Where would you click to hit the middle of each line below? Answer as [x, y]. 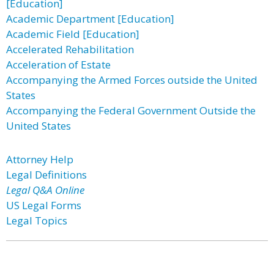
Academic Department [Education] [90, 19]
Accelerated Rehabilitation [70, 49]
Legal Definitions [46, 175]
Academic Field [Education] [73, 34]
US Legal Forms [44, 205]
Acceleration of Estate [58, 65]
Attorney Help [40, 159]
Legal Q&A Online [45, 190]
